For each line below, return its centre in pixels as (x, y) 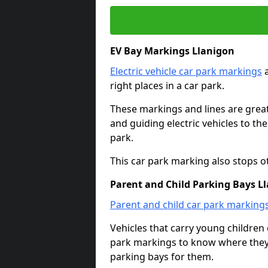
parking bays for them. (162, 257)
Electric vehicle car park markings (186, 71)
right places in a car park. (167, 86)
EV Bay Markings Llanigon (172, 51)
